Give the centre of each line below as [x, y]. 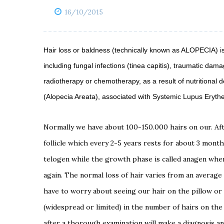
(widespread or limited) [83, 207]
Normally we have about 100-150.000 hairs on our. [129, 127]
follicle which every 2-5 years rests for [109, 143]
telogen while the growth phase [99, 159]
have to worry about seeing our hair [105, 191]
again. [54, 175]
